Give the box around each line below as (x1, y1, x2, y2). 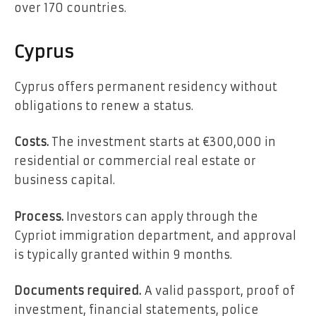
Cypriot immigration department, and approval (14, 228, 296, 243)
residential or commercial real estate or (14, 154, 256, 169)
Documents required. (14, 284, 141, 298)
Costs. (14, 135, 51, 150)
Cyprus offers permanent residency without (14, 79, 277, 94)
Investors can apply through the (66, 209, 258, 224)
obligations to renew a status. (14, 98, 193, 113)
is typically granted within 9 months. (14, 247, 232, 262)
